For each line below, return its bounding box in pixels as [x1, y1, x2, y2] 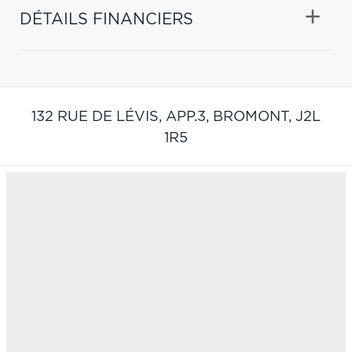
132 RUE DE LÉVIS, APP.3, [31, 109, 213, 124]
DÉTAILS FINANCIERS [20, 11, 193, 27]
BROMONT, [213, 109, 295, 124]
